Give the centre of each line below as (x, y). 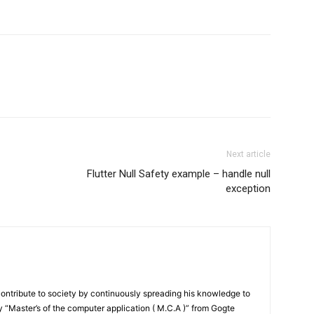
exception (248, 189)
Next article (248, 154)
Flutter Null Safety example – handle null (179, 174)
